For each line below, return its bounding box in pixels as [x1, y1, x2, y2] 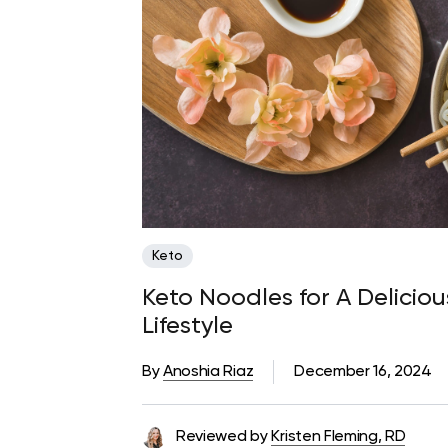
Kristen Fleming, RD [271, 429, 406, 446]
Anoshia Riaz [163, 364, 254, 381]
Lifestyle [142, 314, 233, 339]
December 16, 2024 [294, 364, 432, 381]
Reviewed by [176, 429, 268, 446]
